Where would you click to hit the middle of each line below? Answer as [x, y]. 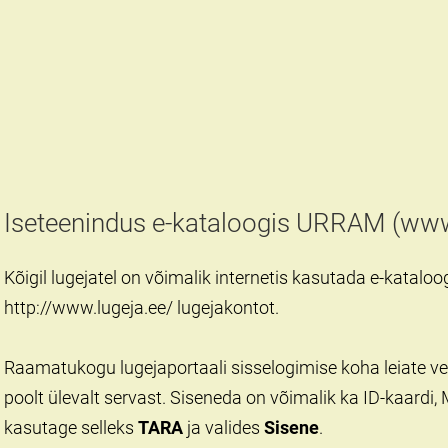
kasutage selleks [71, 428]
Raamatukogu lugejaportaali [115, 368]
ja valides [223, 428]
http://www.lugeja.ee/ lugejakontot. [141, 308]
